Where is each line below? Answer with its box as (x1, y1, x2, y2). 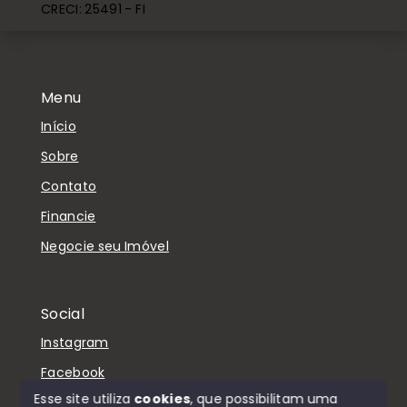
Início (41, 116, 76, 135)
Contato (41, 176, 97, 195)
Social (41, 303, 84, 324)
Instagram (41, 333, 109, 352)
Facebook (41, 362, 105, 382)
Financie (41, 206, 96, 225)
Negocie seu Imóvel (41, 236, 169, 255)
